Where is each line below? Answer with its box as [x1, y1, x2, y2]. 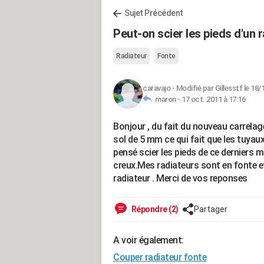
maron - [152, 95, 181, 104]
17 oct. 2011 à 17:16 [181, 95, 245, 104]
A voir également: [113, 235, 184, 246]
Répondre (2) [130, 204, 179, 214]
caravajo [143, 84, 170, 93]
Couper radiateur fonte [113, 252, 206, 263]
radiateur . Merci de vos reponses [113, 173, 247, 184]
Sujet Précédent [124, 8, 183, 18]
